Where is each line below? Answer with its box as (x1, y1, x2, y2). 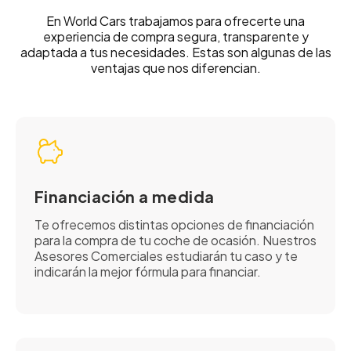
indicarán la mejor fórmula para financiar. (34, 263, 261, 280)
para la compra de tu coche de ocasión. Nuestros (34, 232, 317, 249)
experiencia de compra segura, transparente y (42, 28, 309, 45)
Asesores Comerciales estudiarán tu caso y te (34, 248, 298, 265)
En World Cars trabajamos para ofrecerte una (46, 13, 305, 30)
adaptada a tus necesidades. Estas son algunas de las (20, 44, 331, 61)
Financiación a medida (34, 186, 215, 207)
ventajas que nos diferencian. (90, 60, 261, 77)
